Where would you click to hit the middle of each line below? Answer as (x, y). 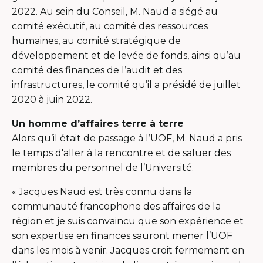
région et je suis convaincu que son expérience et (128, 221)
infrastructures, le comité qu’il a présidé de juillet (126, 85)
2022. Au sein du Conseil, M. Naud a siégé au (115, 11)
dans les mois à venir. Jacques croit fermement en (128, 250)
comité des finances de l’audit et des (97, 70)
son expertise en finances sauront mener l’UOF (122, 235)
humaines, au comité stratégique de (96, 41)
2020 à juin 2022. (52, 99)
